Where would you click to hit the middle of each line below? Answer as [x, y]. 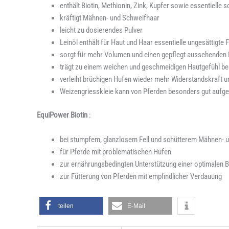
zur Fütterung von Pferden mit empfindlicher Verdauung [141, 176]
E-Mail [136, 206]
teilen [66, 206]
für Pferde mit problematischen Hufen [116, 152]
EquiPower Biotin [62, 115]
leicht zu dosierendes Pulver [101, 30]
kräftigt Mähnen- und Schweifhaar [110, 18]
